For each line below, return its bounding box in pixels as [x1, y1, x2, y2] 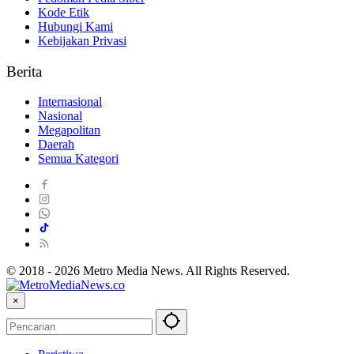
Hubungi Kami [38, 19, 113, 33]
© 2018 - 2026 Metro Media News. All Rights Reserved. [6, 264, 290, 278]
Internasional [38, 95, 102, 109]
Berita [6, 62, 42, 80]
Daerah [38, 137, 74, 152]
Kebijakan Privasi [38, 33, 126, 47]
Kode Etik [38, 5, 89, 19]
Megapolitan [38, 123, 100, 137]
